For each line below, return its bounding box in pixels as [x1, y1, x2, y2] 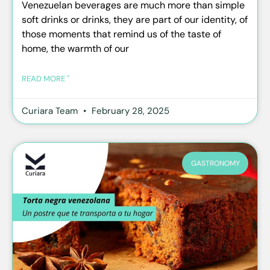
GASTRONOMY [190, 159, 240, 169]
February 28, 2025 [89, 105, 169, 118]
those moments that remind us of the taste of [22, 28, 221, 41]
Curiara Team [22, 105, 80, 118]
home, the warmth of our [22, 42, 129, 55]
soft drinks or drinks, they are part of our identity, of [22, 13, 248, 27]
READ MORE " [22, 74, 69, 84]
